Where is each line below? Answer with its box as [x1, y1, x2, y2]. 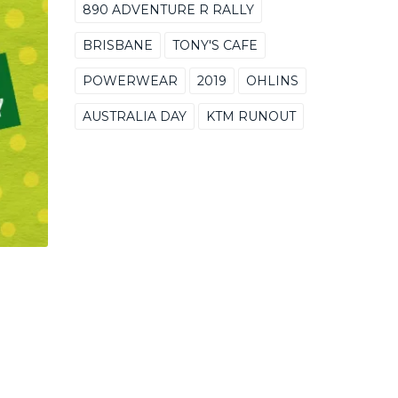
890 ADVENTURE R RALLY [82, 2, 254, 18]
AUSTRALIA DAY [82, 108, 187, 124]
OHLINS [245, 73, 298, 89]
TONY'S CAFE [171, 37, 258, 53]
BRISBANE [82, 37, 153, 53]
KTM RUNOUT [205, 108, 296, 124]
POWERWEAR [82, 73, 178, 89]
